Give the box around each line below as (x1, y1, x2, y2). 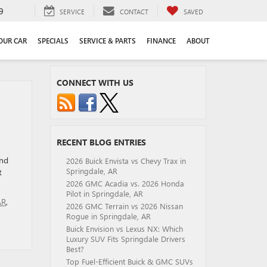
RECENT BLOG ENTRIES (56, 136, 146, 148)
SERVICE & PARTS (79, 36, 136, 46)
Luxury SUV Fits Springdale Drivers (66, 234, 185, 244)
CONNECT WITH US (56, 77, 133, 88)
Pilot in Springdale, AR (66, 188, 143, 198)
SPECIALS (38, 36, 69, 46)
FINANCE (147, 36, 176, 46)
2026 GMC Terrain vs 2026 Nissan (66, 201, 183, 211)
